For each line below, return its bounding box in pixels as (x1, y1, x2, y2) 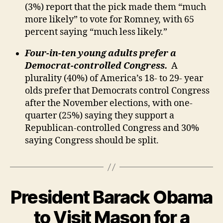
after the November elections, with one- (25, 98, 193, 110)
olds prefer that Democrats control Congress (25, 85, 210, 97)
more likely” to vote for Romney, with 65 (25, 14, 194, 26)
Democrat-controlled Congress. (25, 60, 171, 72)
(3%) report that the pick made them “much (25, 1, 206, 13)
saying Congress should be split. (25, 135, 159, 147)
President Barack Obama (10, 186, 213, 209)
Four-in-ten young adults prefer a (25, 48, 176, 60)
